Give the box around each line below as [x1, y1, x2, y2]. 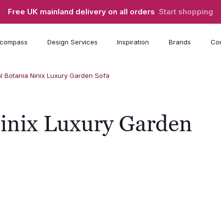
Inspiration [117, 38, 149, 46]
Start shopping [159, 7, 213, 17]
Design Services [47, 38, 98, 46]
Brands [168, 38, 191, 46]
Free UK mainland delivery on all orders [8, 7, 159, 17]
